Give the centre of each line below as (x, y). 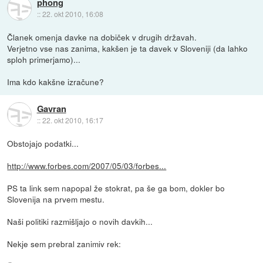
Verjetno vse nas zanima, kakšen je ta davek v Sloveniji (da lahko (128, 48)
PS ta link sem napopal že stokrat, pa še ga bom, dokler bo (116, 188)
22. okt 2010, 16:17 (73, 120)
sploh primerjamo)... (44, 60)
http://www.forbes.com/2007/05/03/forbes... (87, 166)
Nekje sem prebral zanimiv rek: (64, 244)
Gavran (51, 108)
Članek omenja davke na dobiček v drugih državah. (102, 37)
